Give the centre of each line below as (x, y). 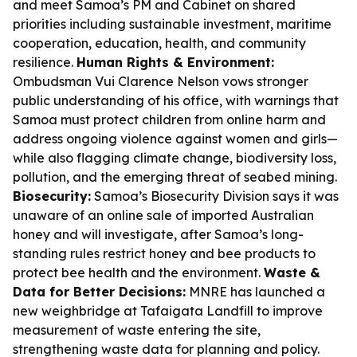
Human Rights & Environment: (175, 62)
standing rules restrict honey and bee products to (164, 253)
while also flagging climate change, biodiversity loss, (175, 158)
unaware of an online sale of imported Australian (163, 215)
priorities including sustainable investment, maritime (172, 24)
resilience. (45, 62)
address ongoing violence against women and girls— (175, 139)
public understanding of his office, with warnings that (176, 100)
